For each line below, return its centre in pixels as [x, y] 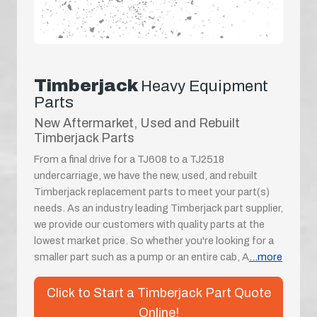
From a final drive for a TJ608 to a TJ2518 [129, 159]
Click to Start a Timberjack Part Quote [158, 293]
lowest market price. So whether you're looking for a [154, 240]
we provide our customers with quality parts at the [149, 224]
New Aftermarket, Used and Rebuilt [137, 123]
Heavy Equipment [204, 86]
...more [266, 257]
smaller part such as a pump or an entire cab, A [142, 257]
